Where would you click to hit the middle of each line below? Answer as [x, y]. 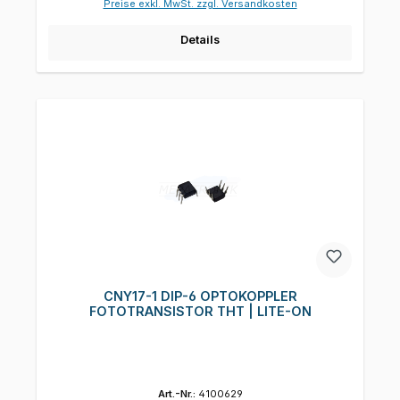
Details [200, 39]
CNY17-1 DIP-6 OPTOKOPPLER [200, 296]
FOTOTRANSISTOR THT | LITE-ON [200, 312]
